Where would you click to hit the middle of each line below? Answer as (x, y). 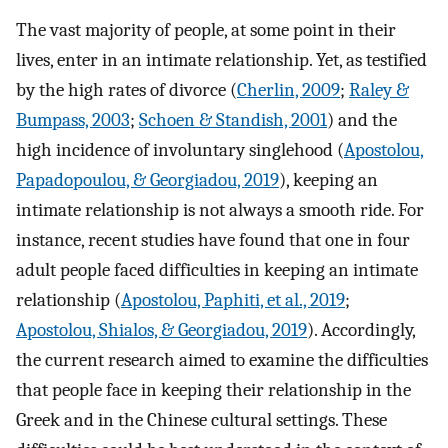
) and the (362, 120)
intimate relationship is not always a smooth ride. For (220, 210)
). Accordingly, (361, 330)
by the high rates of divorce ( (126, 90)
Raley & (379, 90)
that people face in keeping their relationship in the (213, 390)
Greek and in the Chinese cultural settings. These (201, 420)
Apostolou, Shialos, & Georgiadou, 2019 (161, 330)
